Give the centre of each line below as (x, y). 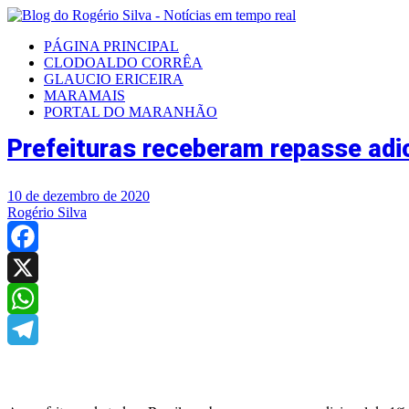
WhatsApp (38, 329)
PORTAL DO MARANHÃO (131, 112)
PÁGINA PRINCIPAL (111, 46)
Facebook (36, 267)
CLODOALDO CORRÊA (123, 63)
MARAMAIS (84, 95)
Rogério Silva (47, 212)
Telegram (34, 360)
